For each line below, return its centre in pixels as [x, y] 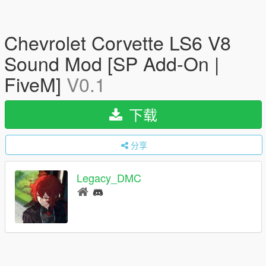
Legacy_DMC [109, 178]
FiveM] [35, 84]
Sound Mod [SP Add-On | [112, 63]
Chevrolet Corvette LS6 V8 [118, 42]
